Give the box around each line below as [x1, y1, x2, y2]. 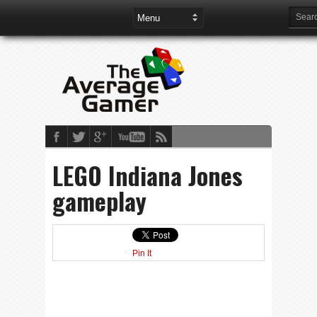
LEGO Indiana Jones [52, 157, 243, 193]
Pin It [132, 248, 151, 258]
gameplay [52, 183, 146, 219]
